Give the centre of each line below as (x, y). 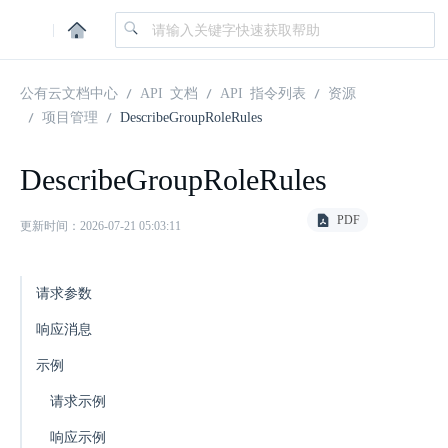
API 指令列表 (263, 92)
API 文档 (169, 92)
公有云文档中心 (69, 92)
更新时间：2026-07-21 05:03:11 (100, 226)
